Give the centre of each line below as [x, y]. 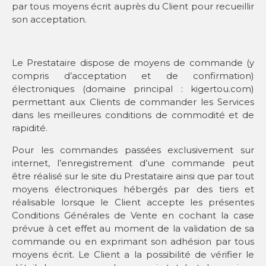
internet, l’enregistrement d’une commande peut [133, 163]
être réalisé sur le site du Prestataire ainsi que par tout [133, 176]
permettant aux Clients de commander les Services [133, 102]
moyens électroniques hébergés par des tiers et [133, 189]
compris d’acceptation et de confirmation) [133, 76]
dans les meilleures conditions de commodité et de [133, 115]
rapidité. [31, 128]
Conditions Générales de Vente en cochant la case [133, 215]
